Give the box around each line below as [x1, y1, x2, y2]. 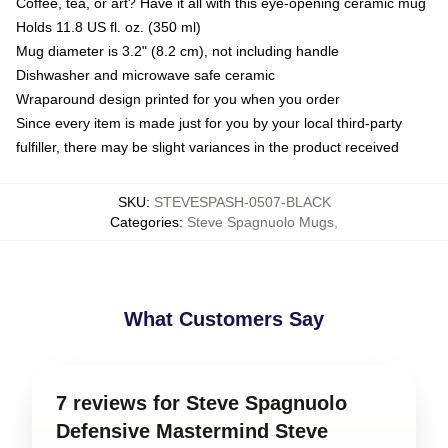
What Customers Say [124, 308, 324, 330]
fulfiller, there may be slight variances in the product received [16, 139, 399, 155]
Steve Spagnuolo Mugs [187, 214, 334, 230]
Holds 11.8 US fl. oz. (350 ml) [16, 19, 201, 35]
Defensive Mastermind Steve [56, 420, 328, 442]
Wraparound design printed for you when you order [16, 91, 340, 107]
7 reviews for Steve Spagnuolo [56, 392, 347, 414]
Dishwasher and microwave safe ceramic [16, 67, 275, 83]
